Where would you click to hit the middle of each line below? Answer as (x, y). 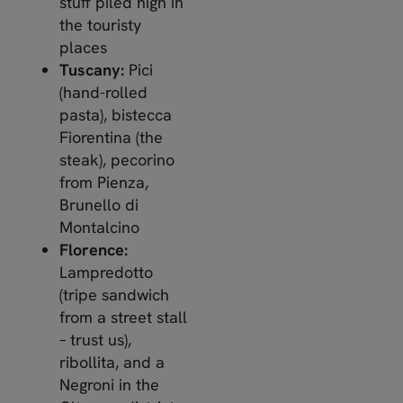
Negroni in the (109, 384)
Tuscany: (92, 69)
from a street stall (123, 317)
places (83, 47)
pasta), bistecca (116, 114)
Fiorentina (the (111, 137)
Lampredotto (106, 272)
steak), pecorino (117, 159)
